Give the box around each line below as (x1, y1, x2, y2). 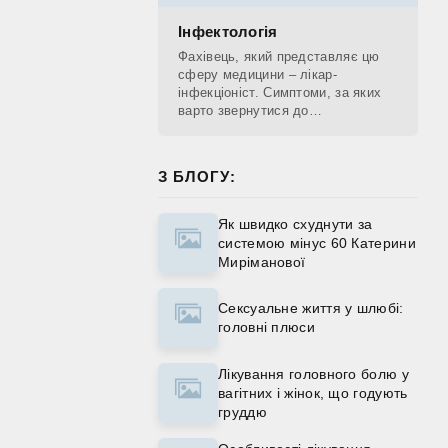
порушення (178, 175, 247, 190)
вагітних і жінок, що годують (218, 384, 408, 401)
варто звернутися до (178, 103, 309, 118)
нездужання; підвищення (178, 139, 336, 154)
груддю (218, 403, 267, 420)
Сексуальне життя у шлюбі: (218, 300, 404, 316)
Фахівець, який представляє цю (178, 49, 380, 64)
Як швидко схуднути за (218, 215, 373, 232)
